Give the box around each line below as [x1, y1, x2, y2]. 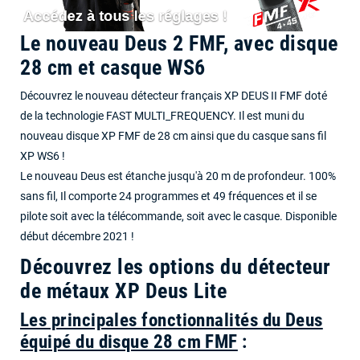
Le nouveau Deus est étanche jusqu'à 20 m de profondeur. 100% [20, 169, 336, 183]
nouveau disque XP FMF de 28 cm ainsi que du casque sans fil [20, 129, 326, 143]
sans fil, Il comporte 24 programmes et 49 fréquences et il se [20, 189, 317, 203]
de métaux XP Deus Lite [20, 278, 227, 303]
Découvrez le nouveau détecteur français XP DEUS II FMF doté [20, 88, 327, 103]
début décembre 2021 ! [20, 229, 134, 243]
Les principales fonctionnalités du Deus [20, 309, 323, 331]
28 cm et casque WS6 [20, 55, 206, 80]
